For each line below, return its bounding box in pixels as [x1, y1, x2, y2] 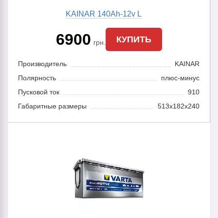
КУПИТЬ [116, 34, 151, 44]
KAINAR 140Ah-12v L [66, 10, 142, 18]
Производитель [18, 60, 67, 68]
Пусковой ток [18, 88, 59, 96]
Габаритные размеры [18, 102, 87, 110]
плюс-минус [161, 74, 200, 82]
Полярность [18, 74, 56, 82]
